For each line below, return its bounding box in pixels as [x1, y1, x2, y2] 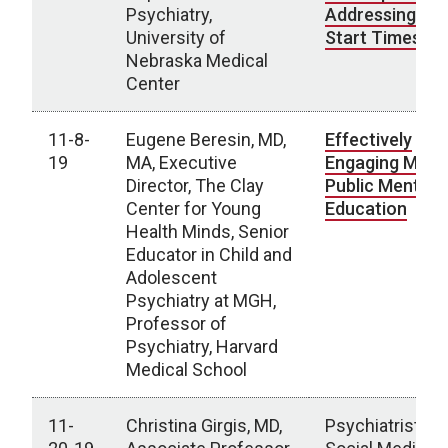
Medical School [126, 359, 247, 380]
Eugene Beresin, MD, [126, 129, 286, 150]
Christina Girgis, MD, [126, 415, 282, 436]
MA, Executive [126, 152, 237, 173]
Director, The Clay [126, 175, 264, 196]
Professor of [126, 313, 227, 334]
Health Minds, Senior [126, 221, 289, 242]
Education [325, 198, 407, 219]
